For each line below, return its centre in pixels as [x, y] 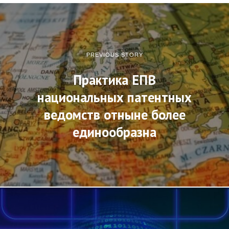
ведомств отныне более [114, 114]
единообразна [114, 132]
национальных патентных [114, 97]
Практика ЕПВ [114, 79]
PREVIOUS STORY [114, 54]
